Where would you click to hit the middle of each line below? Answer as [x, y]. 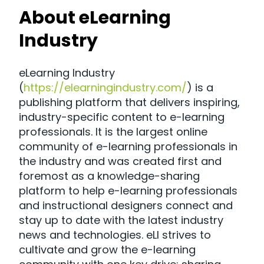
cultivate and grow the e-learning [107, 250]
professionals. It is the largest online [113, 132]
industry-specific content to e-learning [122, 117]
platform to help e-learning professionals [128, 191]
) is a [200, 88]
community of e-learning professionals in [128, 147]
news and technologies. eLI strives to [115, 235]
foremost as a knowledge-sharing [109, 176]
